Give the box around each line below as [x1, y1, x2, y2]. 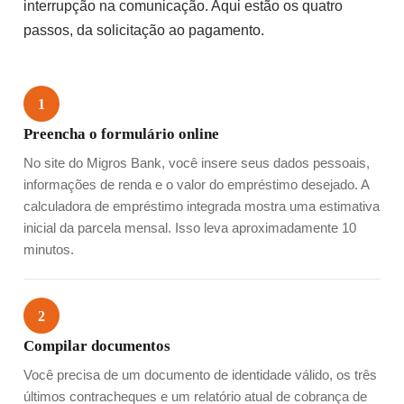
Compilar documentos [23, 337, 170, 355]
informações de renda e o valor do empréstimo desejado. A [23, 178, 369, 193]
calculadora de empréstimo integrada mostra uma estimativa [23, 199, 380, 215]
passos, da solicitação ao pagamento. [23, 23, 264, 39]
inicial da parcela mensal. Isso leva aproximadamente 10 [23, 221, 356, 236]
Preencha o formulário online [23, 125, 219, 143]
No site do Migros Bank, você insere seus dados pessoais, [23, 156, 370, 171]
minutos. [23, 243, 74, 258]
